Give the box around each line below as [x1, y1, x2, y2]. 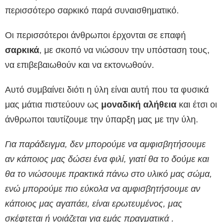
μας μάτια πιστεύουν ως [5, 100, 101, 110]
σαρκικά [5, 45, 39, 55]
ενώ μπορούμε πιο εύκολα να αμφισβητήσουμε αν [5, 184, 200, 194]
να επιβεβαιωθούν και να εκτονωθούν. [5, 60, 154, 70]
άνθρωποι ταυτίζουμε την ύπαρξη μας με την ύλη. [5, 114, 198, 125]
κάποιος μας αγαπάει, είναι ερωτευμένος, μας [5, 199, 182, 209]
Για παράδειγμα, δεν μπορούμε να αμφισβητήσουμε [5, 139, 206, 150]
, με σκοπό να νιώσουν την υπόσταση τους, [39, 45, 210, 55]
